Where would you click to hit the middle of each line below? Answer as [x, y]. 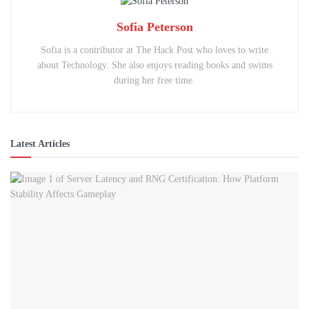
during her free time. [154, 81]
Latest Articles [40, 144]
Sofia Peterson [154, 27]
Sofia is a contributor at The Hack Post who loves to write [154, 50]
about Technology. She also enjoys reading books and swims [154, 66]
